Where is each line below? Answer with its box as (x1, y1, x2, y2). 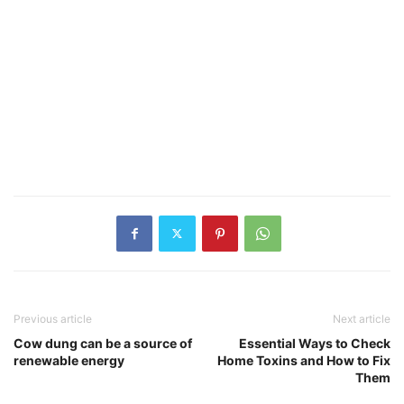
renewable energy (14, 352, 124, 368)
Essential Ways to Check (239, 335, 390, 351)
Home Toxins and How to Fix (217, 352, 390, 368)
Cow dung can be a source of (14, 335, 192, 351)
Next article (333, 311, 390, 326)
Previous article (14, 311, 92, 326)
